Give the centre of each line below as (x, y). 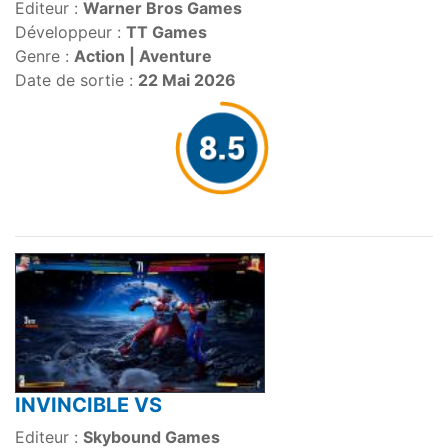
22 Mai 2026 (187, 80)
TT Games (166, 32)
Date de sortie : (76, 80)
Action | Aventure (143, 56)
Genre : (44, 56)
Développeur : (70, 32)
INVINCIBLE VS (88, 405)
